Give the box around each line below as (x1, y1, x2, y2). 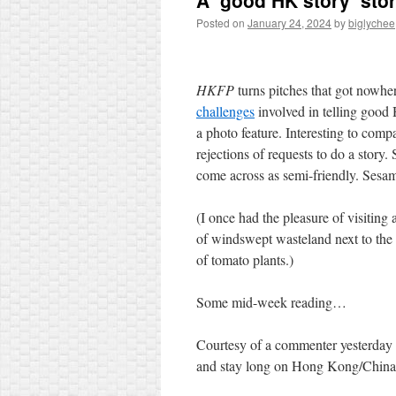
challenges (196, 102, 255, 120)
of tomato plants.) (196, 250, 298, 269)
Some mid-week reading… (196, 293, 346, 311)
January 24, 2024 (247, 15, 331, 30)
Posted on (196, 15, 245, 30)
